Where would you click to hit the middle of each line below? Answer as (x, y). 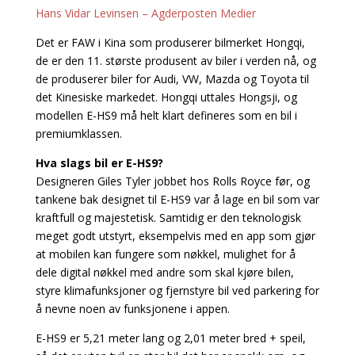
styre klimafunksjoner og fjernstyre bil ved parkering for (177, 290)
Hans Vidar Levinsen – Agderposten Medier (145, 13)
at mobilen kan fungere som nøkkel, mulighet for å (165, 254)
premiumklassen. (78, 133)
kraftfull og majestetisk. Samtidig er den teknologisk (168, 217)
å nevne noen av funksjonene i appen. (132, 308)
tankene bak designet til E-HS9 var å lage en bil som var (177, 199)
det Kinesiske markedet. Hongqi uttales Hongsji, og (166, 97)
